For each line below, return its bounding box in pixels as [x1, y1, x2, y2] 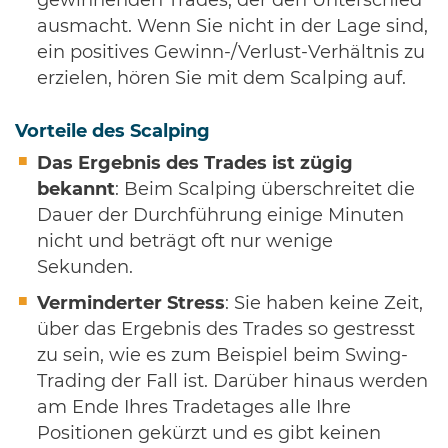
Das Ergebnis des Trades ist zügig [37, 154, 353, 173]
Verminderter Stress [37, 294, 225, 313]
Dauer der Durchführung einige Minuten [37, 206, 404, 225]
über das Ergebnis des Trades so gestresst [37, 320, 415, 339]
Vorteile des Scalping [15, 122, 210, 141]
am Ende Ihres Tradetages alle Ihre [37, 398, 351, 417]
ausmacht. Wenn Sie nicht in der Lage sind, [37, 17, 428, 36]
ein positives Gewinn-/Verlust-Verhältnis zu [37, 43, 425, 62]
